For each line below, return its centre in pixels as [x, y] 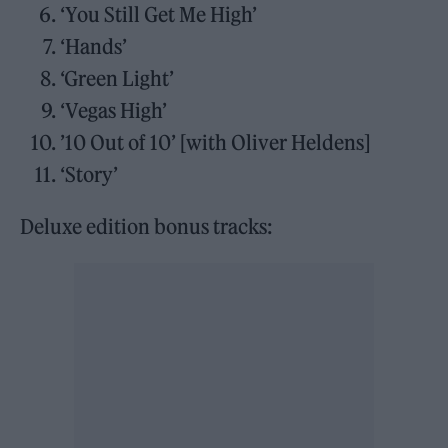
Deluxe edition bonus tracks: [147, 226]
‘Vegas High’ [114, 110]
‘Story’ [89, 174]
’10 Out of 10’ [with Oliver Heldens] [215, 142]
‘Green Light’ [117, 78]
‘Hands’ [94, 46]
